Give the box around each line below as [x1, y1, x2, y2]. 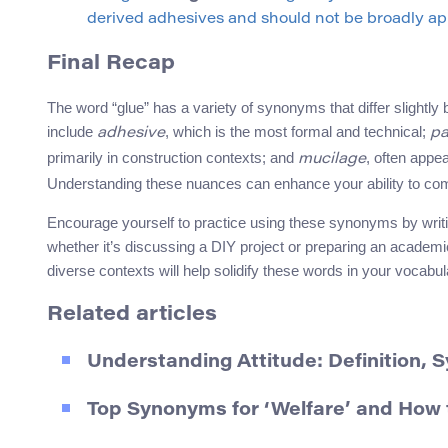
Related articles [47, 305, 217, 326]
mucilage [298, 152, 366, 168]
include [47, 123, 97, 141]
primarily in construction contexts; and [47, 149, 298, 167]
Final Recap [47, 54, 175, 75]
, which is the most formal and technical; [165, 123, 430, 141]
